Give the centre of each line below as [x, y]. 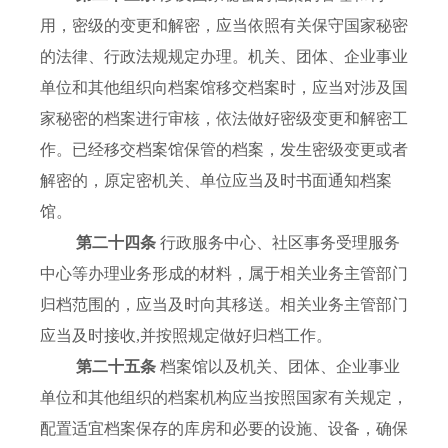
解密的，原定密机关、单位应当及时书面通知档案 [216, 181]
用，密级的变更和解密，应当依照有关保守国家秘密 [224, 26]
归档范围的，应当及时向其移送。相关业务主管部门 [224, 305]
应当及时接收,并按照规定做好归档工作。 [186, 336]
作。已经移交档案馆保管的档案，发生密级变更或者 [224, 150]
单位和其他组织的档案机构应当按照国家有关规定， [224, 398]
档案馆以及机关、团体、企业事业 [280, 367]
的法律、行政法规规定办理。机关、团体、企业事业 [224, 57]
